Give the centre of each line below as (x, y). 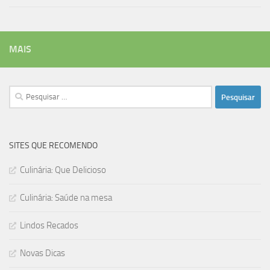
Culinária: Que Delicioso (63, 170)
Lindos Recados (49, 226)
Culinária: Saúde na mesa (66, 198)
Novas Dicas (42, 253)
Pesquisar (27, 93)
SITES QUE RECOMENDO (53, 146)
